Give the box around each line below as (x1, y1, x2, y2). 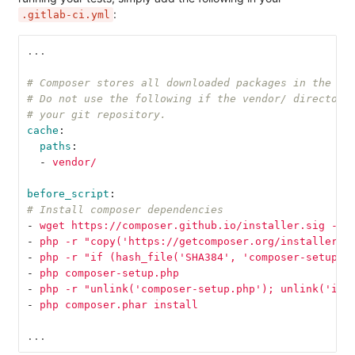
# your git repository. (26, 108, 166, 120)
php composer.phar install (39, 298, 198, 311)
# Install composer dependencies (26, 203, 223, 216)
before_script (26, 187, 109, 200)
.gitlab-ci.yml (21, 9, 110, 21)
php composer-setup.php (39, 266, 179, 279)
